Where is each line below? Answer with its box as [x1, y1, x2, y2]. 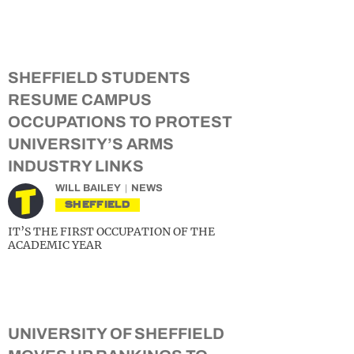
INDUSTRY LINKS [8, 157, 144, 175]
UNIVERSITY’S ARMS [8, 135, 174, 153]
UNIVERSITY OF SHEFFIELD [8, 325, 224, 342]
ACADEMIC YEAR [8, 238, 102, 252]
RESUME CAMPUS [8, 91, 152, 108]
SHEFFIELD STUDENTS [8, 69, 190, 86]
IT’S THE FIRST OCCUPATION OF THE [8, 224, 215, 239]
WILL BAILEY [55, 183, 121, 194]
